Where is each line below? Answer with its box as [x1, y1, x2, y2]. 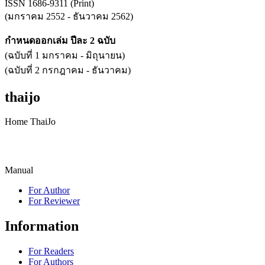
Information [5, 218, 79, 234]
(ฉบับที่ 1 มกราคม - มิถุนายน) [5, 50, 125, 60]
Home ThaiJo [5, 117, 56, 127]
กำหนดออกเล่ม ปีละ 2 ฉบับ [5, 35, 115, 46]
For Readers [28, 246, 74, 257]
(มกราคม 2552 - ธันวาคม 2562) [5, 11, 133, 21]
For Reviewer [28, 196, 80, 206]
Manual [5, 165, 33, 176]
